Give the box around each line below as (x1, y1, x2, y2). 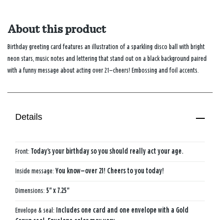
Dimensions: (15, 187, 46, 194)
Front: (15, 147, 31, 155)
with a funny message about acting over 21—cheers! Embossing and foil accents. (7, 66, 199, 74)
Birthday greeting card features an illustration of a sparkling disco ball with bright (7, 43, 205, 51)
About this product (7, 23, 106, 35)
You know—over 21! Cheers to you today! (55, 167, 164, 175)
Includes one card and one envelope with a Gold (56, 206, 189, 214)
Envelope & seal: (15, 206, 56, 214)
